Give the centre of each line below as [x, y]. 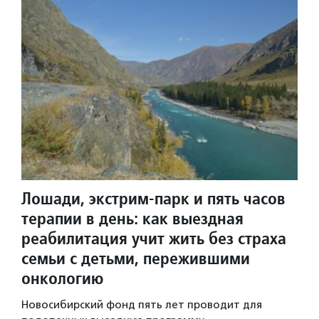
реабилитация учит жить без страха [154, 238]
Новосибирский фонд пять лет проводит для [142, 304]
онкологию [63, 278]
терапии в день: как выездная [132, 218]
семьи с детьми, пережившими [136, 258]
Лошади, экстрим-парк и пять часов [153, 198]
